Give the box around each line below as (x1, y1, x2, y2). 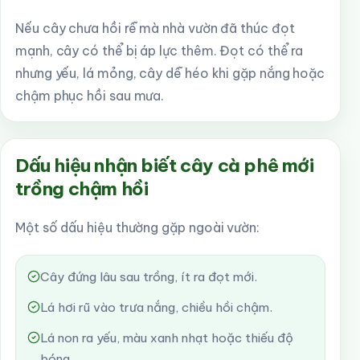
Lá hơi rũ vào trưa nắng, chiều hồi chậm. (40, 300, 272, 315)
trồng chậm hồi (15, 177, 149, 200)
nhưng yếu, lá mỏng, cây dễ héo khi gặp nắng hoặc (15, 65, 325, 81)
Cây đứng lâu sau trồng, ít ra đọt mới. (40, 269, 257, 284)
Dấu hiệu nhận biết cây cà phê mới (15, 153, 314, 177)
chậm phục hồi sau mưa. (15, 88, 165, 104)
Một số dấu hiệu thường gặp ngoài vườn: (15, 219, 260, 235)
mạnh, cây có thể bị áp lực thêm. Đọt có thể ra (15, 43, 304, 59)
